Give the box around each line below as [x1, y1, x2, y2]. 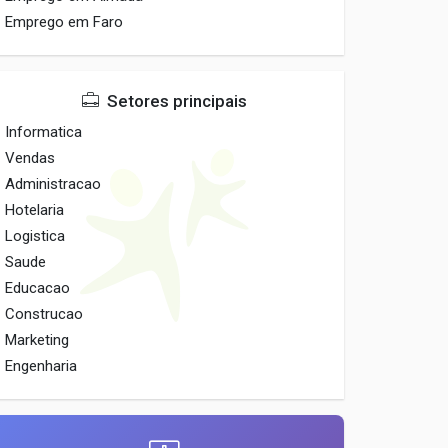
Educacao [5, 279, 71, 297]
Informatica [5, 123, 83, 141]
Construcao [5, 305, 84, 323]
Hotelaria [5, 201, 65, 219]
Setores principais [103, 91, 248, 111]
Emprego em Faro [5, 13, 124, 31]
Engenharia [5, 357, 78, 375]
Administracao [5, 175, 102, 193]
